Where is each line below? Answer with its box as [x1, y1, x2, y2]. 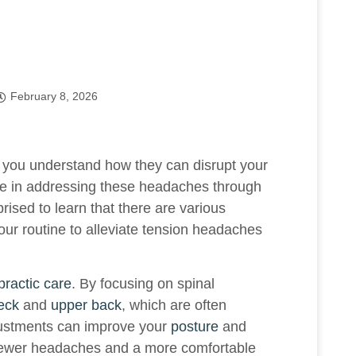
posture [171, 319, 219, 335]
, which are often [122, 297, 226, 314]
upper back [51, 297, 122, 314]
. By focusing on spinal [72, 276, 215, 292]
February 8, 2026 [10, 89, 98, 103]
